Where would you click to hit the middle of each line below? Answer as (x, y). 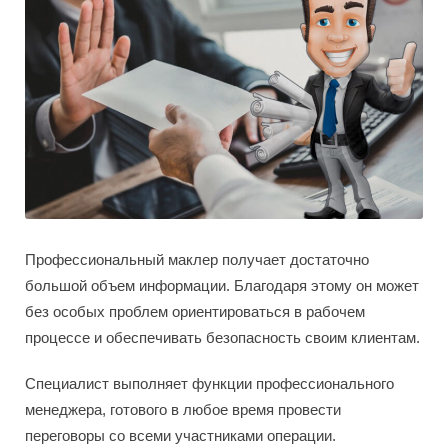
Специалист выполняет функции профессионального (209, 383)
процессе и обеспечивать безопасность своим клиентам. (222, 337)
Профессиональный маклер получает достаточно (197, 259)
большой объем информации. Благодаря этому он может (222, 285)
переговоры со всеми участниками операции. (180, 435)
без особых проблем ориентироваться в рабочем (195, 311)
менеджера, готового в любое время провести (183, 409)
